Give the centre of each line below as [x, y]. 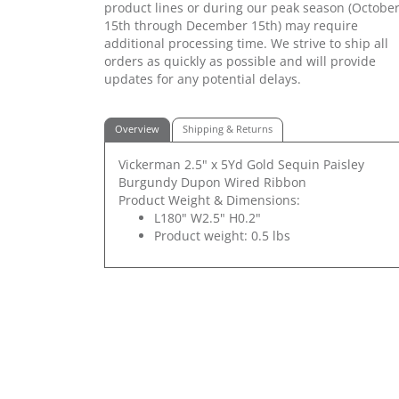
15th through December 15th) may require [231, 25]
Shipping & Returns [228, 129]
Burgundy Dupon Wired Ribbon [212, 182]
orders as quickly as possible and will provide [240, 61]
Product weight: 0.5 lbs [222, 235]
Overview [137, 129]
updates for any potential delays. [203, 78]
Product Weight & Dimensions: [209, 199]
